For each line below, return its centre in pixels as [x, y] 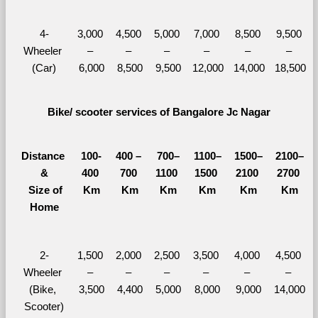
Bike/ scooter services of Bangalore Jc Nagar [159, 112]
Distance [43, 156]
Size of [43, 190]
